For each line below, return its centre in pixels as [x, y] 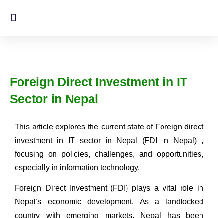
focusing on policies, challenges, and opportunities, [109, 154]
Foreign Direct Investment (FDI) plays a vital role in [109, 188]
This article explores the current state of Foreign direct [109, 127]
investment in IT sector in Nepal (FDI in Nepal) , [109, 140]
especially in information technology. [77, 168]
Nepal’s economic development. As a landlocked [109, 202]
